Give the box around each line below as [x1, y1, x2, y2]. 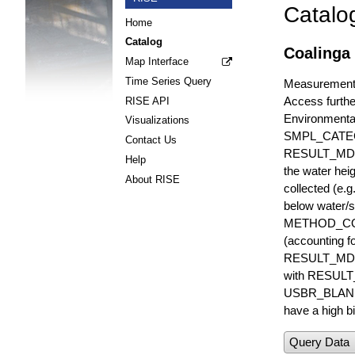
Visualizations [125, 114, 189, 127]
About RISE [125, 173, 180, 185]
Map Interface [125, 55, 189, 68]
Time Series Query [125, 74, 212, 87]
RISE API [125, 94, 170, 107]
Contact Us [125, 134, 177, 147]
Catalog [125, 36, 162, 48]
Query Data [289, 334, 349, 349]
